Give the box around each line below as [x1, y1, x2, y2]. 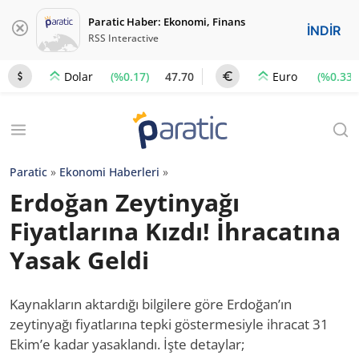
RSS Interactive [88, 31, 159, 45]
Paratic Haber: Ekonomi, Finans [88, 14, 245, 29]
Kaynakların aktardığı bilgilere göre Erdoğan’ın [10, 295, 292, 313]
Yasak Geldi [10, 244, 149, 276]
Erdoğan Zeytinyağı [10, 186, 240, 219]
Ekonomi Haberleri [59, 164, 159, 179]
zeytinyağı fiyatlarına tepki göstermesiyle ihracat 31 [10, 315, 329, 333]
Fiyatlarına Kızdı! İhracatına [10, 215, 341, 248]
